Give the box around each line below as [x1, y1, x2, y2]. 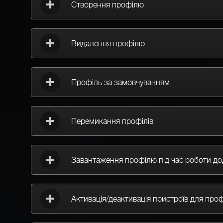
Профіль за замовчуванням [71, 78, 170, 87]
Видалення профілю [71, 39, 145, 48]
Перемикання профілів [71, 116, 153, 126]
